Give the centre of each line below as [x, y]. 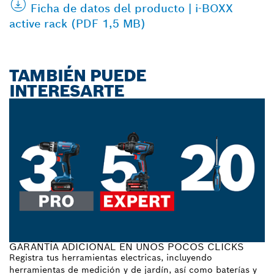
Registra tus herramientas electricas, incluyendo [111, 257]
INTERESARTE [67, 91]
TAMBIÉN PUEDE [78, 75]
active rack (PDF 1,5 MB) [77, 23]
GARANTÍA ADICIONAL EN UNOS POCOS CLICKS [127, 246]
